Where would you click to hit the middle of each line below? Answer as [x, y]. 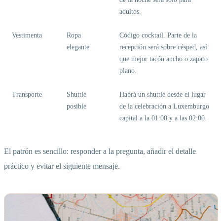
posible [76, 107]
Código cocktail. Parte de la [158, 36]
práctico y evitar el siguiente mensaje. [62, 166]
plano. [128, 71]
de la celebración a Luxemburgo [164, 107]
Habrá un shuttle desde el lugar [163, 95]
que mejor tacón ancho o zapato [164, 59]
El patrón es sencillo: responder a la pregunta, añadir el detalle [100, 151]
